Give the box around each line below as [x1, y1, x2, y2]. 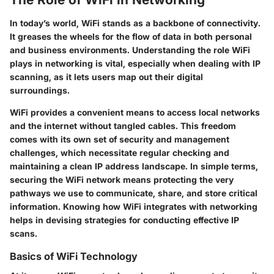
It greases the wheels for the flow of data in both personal [10, 31, 252, 42]
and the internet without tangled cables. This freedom [10, 120, 236, 131]
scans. [10, 228, 37, 239]
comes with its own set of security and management [10, 133, 229, 144]
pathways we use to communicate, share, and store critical [10, 187, 257, 198]
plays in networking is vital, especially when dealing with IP [10, 57, 261, 68]
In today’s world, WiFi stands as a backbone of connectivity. [10, 17, 261, 28]
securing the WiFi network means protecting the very [10, 174, 234, 185]
